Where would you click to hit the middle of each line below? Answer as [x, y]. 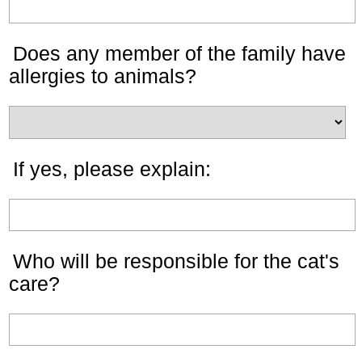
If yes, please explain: [112, 169]
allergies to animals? [103, 76]
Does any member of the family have [179, 53]
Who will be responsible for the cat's [176, 261]
